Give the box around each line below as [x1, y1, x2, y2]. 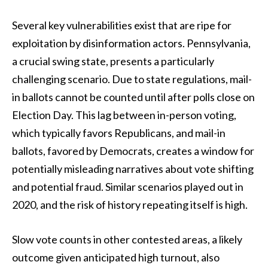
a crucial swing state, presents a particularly [12, 54, 214, 68]
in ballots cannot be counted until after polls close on [12, 90, 255, 104]
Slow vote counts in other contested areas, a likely [12, 232, 242, 246]
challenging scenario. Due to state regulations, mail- [12, 72, 252, 86]
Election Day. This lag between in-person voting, [12, 108, 236, 122]
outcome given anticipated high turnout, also [12, 250, 220, 264]
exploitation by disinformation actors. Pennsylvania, [12, 36, 251, 50]
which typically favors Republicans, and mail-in [12, 126, 226, 140]
